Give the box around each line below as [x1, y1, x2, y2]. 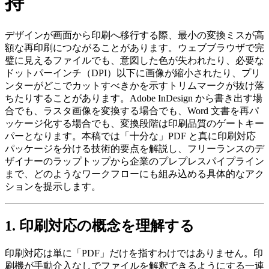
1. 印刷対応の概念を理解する [5, 217, 195, 234]
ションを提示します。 [5, 181, 101, 192]
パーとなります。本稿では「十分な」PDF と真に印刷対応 [5, 130, 256, 141]
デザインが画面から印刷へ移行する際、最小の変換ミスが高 [5, 29, 264, 40]
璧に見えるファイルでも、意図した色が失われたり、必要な [5, 55, 264, 65]
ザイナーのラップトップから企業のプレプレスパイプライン [5, 156, 264, 166]
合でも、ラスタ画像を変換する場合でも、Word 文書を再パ [5, 105, 259, 116]
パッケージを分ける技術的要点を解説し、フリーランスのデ [5, 143, 264, 154]
